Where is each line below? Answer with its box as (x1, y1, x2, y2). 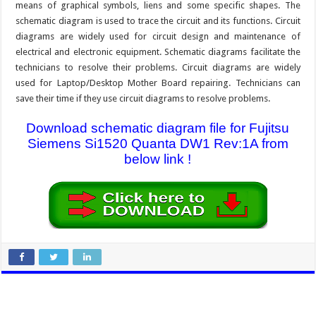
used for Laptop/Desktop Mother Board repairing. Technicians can (16, 77, 300, 88)
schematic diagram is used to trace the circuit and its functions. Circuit (16, 15, 300, 26)
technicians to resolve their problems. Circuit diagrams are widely (16, 61, 300, 73)
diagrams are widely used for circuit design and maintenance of (16, 30, 300, 42)
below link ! (124, 151, 192, 166)
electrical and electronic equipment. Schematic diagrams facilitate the (16, 46, 300, 57)
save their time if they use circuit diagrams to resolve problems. (16, 92, 271, 104)
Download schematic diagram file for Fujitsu (26, 120, 290, 135)
